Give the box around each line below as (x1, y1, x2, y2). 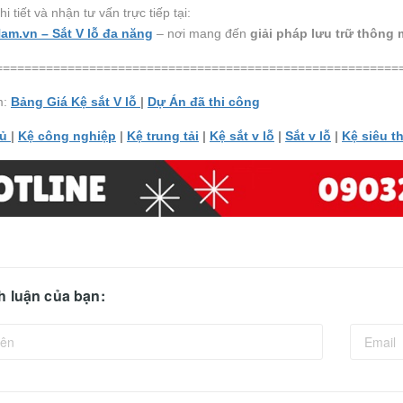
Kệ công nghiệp (18, 128, 116, 143)
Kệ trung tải (127, 128, 199, 143)
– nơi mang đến (153, 25, 250, 40)
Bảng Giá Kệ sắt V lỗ (11, 94, 140, 109)
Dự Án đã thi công (148, 94, 260, 109)
